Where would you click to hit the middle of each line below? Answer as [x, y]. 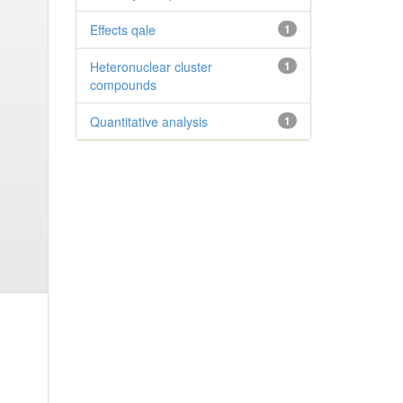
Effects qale [122, 30]
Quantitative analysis [148, 121]
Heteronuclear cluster [151, 67]
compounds [123, 85]
